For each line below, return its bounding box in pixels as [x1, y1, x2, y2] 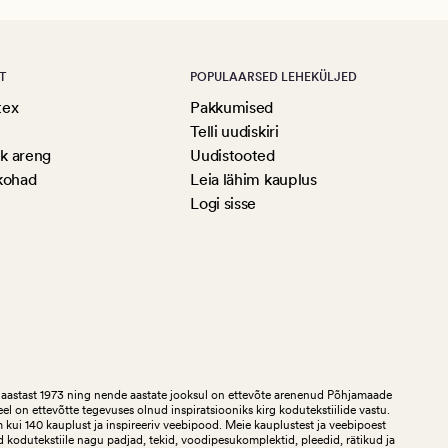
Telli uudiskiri [190, 121, 279, 141]
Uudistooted [190, 145, 275, 165]
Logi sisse [190, 193, 257, 213]
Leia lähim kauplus [190, 169, 317, 189]
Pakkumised [190, 97, 274, 117]
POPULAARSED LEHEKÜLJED [190, 69, 358, 84]
